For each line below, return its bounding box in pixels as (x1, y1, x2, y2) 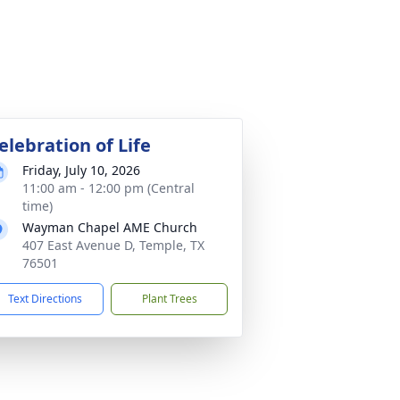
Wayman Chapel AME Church (22, 219, 197, 236)
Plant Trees (141, 291, 197, 306)
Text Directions (8, 291, 82, 306)
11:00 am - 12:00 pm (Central (22, 179, 195, 196)
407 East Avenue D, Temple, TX (22, 237, 204, 254)
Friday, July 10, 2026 (22, 162, 140, 179)
